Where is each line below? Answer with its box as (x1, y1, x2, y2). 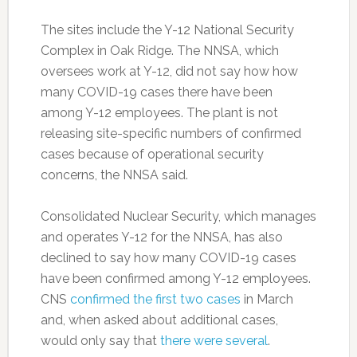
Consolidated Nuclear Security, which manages (40, 209, 316, 225)
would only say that (40, 333, 160, 349)
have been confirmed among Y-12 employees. (40, 271, 311, 287)
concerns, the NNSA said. (40, 167, 188, 183)
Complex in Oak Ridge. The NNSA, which (40, 43, 279, 59)
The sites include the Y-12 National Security (40, 22, 294, 38)
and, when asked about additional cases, (40, 312, 278, 328)
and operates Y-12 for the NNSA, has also (40, 229, 283, 245)
